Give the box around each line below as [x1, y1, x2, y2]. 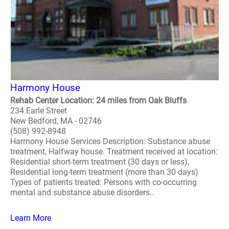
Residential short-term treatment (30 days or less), [10, 157, 189, 167]
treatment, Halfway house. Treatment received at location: [10, 147, 218, 156]
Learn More [10, 213, 51, 223]
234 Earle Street [10, 106, 67, 116]
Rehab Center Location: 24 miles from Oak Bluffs [10, 96, 187, 105]
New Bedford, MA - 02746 [10, 116, 102, 126]
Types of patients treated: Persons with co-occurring [10, 177, 197, 187]
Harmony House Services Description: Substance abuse [10, 136, 210, 146]
